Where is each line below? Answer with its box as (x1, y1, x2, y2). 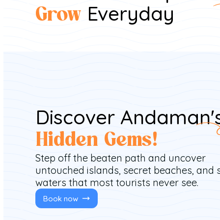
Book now (43, 193, 78, 203)
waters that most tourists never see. (35, 176, 198, 189)
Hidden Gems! (35, 131, 157, 150)
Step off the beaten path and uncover (35, 152, 206, 164)
